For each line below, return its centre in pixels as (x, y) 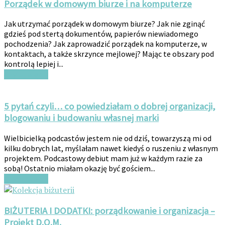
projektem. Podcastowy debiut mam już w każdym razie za (103, 158)
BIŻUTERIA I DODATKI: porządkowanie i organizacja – (109, 210)
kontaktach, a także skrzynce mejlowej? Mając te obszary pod (109, 54)
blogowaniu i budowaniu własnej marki (81, 118)
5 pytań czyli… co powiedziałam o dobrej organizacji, (110, 106)
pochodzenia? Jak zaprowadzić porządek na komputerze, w (105, 44)
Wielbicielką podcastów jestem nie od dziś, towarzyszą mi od (108, 138)
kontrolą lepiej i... (34, 64)
